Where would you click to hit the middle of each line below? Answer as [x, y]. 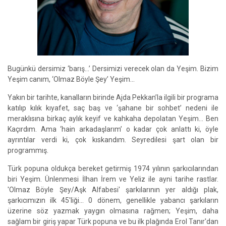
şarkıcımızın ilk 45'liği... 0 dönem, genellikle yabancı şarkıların [113, 200]
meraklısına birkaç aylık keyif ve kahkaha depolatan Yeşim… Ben [113, 119]
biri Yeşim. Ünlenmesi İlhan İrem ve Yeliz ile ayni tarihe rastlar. [113, 179]
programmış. [28, 150]
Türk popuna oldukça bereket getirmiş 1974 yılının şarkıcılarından [113, 168]
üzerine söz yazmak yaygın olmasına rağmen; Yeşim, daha [113, 211]
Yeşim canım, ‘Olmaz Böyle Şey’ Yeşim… [71, 79]
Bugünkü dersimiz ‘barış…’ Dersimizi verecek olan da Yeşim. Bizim [113, 69]
